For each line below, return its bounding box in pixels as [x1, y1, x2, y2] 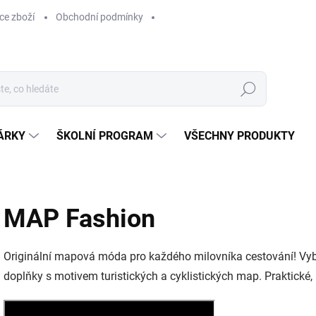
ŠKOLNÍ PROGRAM [56, 129, 153, 142]
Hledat [233, 83, 263, 95]
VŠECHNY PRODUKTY [184, 129, 295, 142]
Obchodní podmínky [56, 11, 143, 23]
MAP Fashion [4, 204, 155, 233]
